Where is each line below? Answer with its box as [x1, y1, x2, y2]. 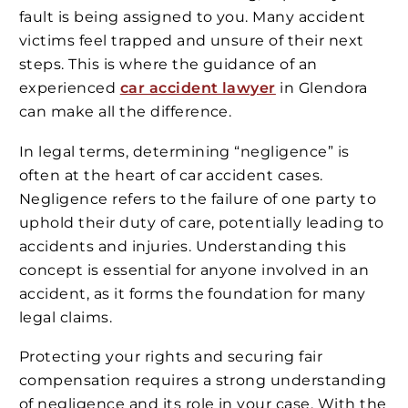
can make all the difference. [19, 103, 232, 121]
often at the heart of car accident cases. [19, 166, 323, 184]
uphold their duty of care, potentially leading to [19, 213, 384, 231]
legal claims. [19, 308, 113, 326]
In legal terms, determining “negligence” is [19, 142, 350, 160]
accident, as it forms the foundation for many [19, 284, 366, 302]
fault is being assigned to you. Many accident [19, 8, 366, 26]
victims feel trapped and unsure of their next [19, 32, 364, 50]
